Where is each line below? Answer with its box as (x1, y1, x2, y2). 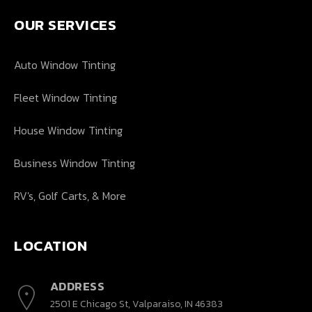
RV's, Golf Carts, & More (14, 187, 126, 204)
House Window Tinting (14, 121, 123, 139)
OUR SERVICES (14, 13, 116, 36)
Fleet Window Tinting (14, 88, 117, 106)
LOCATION (14, 234, 87, 256)
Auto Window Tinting (14, 56, 116, 73)
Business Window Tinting (14, 154, 135, 171)
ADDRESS (49, 277, 104, 295)
